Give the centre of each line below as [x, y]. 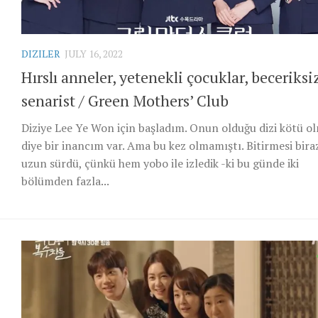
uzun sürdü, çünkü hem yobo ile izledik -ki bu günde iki [160, 163]
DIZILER [41, 53]
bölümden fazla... [65, 181]
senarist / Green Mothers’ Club [125, 100]
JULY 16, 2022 [94, 53]
